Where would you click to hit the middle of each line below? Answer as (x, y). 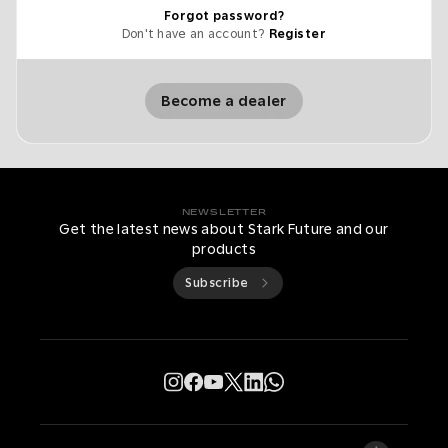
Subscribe (217, 283)
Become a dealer (224, 101)
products (224, 249)
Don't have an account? (193, 34)
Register (297, 34)
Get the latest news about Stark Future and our (224, 229)
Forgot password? (224, 16)
